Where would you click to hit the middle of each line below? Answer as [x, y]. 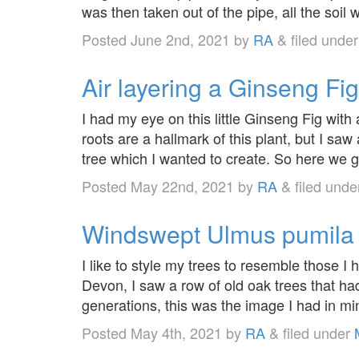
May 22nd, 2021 [182, 186]
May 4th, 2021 [176, 332]
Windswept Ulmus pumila [218, 233]
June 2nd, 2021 [180, 39]
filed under [317, 332]
